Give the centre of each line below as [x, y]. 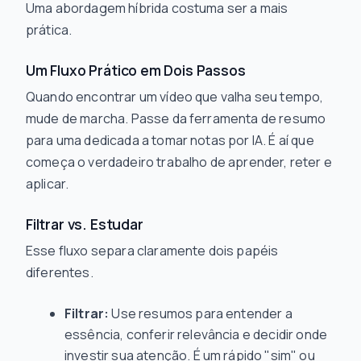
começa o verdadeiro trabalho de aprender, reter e [179, 162]
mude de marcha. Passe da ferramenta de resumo [176, 118]
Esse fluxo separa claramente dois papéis [152, 251]
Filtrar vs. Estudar [85, 224]
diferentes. [60, 272]
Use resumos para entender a [201, 313]
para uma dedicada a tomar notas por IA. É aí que [170, 140]
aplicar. [48, 184]
